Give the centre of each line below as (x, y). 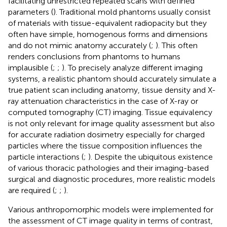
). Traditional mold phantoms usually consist (132, 12)
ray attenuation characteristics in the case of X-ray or (103, 101)
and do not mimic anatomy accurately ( (80, 45)
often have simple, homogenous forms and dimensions (108, 34)
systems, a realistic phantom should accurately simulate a (112, 79)
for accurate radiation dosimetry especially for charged (106, 134)
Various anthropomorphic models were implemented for (111, 209)
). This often (177, 45)
